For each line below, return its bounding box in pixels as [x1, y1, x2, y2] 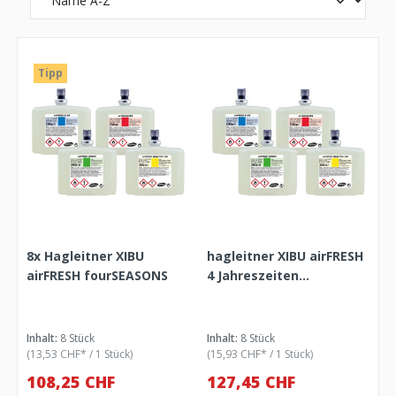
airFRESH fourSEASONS [27, 267, 169, 285]
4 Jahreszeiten [207, 267, 299, 285]
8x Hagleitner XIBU [27, 247, 145, 265]
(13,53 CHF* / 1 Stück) [27, 346, 133, 362]
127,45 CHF [207, 371, 295, 393]
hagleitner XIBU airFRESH [207, 247, 363, 265]
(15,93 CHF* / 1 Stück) [207, 346, 313, 362]
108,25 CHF [27, 371, 116, 393]
